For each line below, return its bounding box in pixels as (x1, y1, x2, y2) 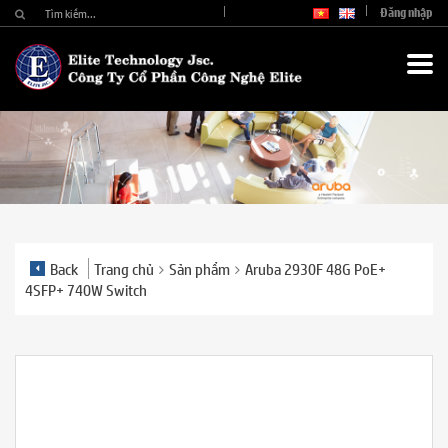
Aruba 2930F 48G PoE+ (245, 258, 386, 280)
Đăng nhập (380, 4, 433, 21)
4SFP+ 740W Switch (25, 279, 147, 301)
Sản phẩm (169, 258, 230, 280)
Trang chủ (94, 258, 154, 280)
